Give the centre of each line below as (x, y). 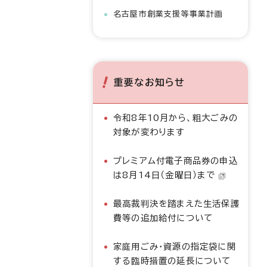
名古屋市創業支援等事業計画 (168, 14)
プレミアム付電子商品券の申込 (176, 161)
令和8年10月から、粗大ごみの (176, 118)
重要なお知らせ (150, 82)
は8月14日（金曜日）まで (164, 175)
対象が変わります (149, 132)
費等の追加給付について (163, 218)
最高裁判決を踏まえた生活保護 (176, 204)
